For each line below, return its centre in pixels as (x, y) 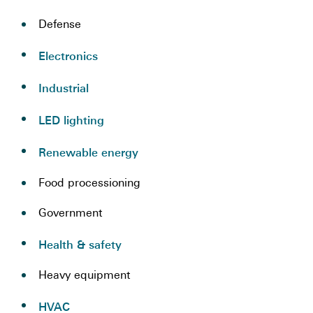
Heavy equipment (85, 276)
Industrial (64, 88)
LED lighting (71, 121)
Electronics (68, 56)
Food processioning (89, 184)
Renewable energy (88, 153)
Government (71, 214)
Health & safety (80, 245)
